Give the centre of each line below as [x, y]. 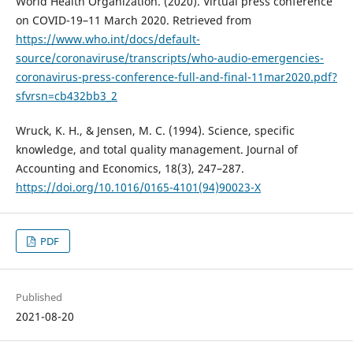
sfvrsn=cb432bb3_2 [66, 95]
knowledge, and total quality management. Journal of [156, 149]
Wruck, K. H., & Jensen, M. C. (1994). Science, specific [155, 130]
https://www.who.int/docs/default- [108, 39]
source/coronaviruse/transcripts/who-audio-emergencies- [169, 58]
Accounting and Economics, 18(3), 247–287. [130, 168]
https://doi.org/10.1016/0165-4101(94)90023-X [138, 187]
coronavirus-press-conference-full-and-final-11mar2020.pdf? [176, 76]
